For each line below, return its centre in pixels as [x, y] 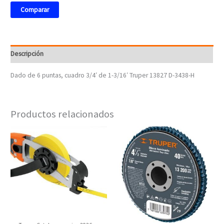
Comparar [35, 9]
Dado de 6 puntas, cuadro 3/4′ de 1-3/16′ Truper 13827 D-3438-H [103, 75]
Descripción [27, 54]
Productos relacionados [62, 114]
